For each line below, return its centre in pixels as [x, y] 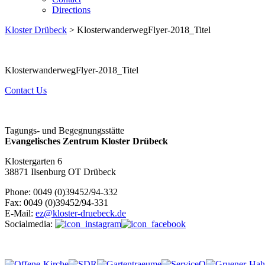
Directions [71, 10]
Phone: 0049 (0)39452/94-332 [61, 192]
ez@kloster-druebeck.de [81, 213]
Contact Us [26, 90]
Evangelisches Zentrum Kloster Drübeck [86, 141]
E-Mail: [20, 213]
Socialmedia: [30, 224]
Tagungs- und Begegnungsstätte [64, 130]
